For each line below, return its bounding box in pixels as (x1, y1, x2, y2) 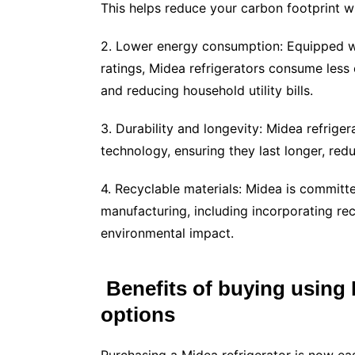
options (101, 302, 175, 326)
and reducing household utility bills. (101, 82, 313, 98)
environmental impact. (101, 224, 234, 241)
